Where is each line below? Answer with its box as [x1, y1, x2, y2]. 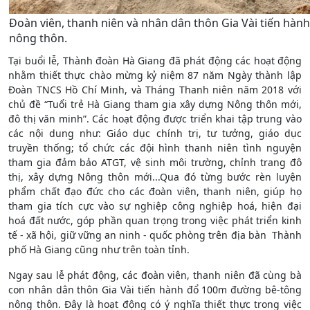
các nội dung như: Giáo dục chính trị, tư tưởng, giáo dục [8, 126, 302, 140]
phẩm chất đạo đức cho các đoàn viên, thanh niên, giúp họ [8, 184, 302, 198]
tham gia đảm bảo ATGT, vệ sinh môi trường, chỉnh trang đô [8, 155, 302, 169]
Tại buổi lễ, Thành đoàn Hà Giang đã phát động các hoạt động [8, 53, 302, 67]
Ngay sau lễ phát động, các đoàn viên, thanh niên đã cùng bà [8, 268, 302, 282]
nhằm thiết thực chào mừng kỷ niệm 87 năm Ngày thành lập [8, 68, 302, 82]
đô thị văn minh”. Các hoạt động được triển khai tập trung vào [8, 111, 302, 125]
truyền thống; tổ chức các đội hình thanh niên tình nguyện [8, 140, 302, 154]
